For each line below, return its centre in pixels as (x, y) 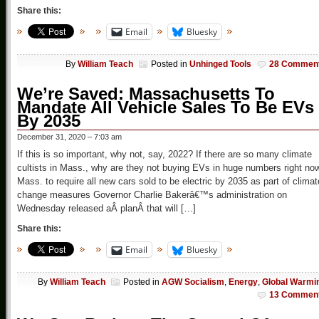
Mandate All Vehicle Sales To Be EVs (166, 108)
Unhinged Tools (220, 64)
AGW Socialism (193, 282)
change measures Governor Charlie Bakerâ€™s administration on (152, 195)
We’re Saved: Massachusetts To (146, 94)
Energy (243, 282)
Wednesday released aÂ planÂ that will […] (106, 209)
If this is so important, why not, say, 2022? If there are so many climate (164, 155)
